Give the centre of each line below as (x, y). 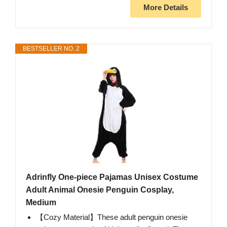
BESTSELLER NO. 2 (51, 49)
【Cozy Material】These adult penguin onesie (112, 217)
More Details (166, 8)
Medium (41, 203)
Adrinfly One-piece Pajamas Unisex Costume (112, 177)
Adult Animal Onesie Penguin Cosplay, (100, 190)
